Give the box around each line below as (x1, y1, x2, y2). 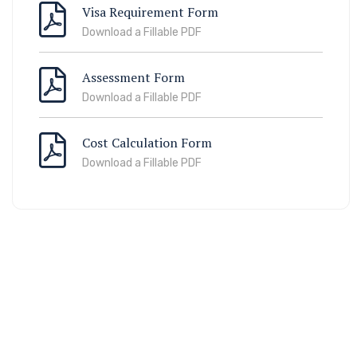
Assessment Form (82, 69, 185, 86)
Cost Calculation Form (82, 134, 212, 151)
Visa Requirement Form (82, 3, 218, 21)
